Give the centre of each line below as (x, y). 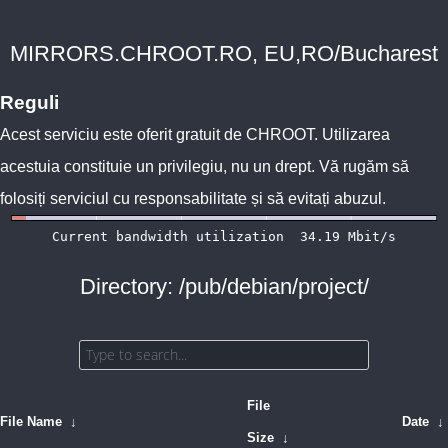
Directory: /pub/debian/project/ (224, 286)
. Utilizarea (352, 134)
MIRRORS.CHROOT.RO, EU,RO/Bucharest (224, 53)
